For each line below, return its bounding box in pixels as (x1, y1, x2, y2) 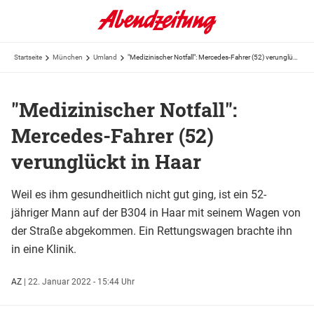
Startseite (14, 53, 42, 61)
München (53, 53, 83, 61)
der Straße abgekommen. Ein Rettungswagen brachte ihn (11, 224, 292, 238)
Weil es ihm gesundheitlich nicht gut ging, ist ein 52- (11, 187, 266, 201)
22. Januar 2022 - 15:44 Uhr (28, 276, 135, 287)
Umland (93, 53, 117, 61)
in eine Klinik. (11, 242, 76, 256)
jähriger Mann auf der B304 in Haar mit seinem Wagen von (11, 205, 301, 219)
